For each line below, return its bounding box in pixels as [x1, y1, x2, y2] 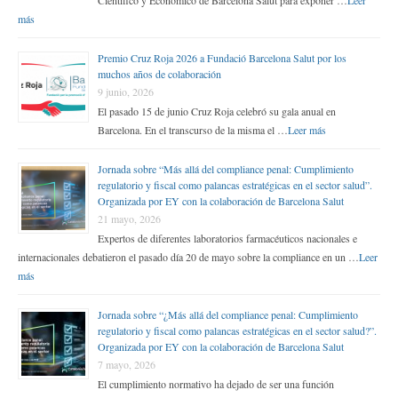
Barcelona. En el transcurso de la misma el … [98, 123, 288, 138]
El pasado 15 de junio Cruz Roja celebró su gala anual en [98, 104, 336, 119]
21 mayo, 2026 [98, 211, 161, 227]
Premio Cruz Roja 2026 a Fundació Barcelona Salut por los [98, 51, 346, 66]
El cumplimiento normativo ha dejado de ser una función [98, 377, 334, 392]
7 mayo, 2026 [98, 357, 155, 372]
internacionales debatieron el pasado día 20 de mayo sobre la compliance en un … [18, 250, 359, 265]
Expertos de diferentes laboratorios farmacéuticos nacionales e [98, 231, 357, 246]
